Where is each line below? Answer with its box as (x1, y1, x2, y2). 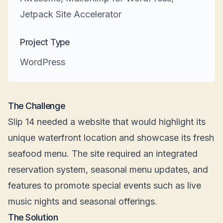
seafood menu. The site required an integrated (8, 148, 198, 159)
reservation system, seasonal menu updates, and (8, 164, 208, 175)
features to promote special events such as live (8, 180, 201, 191)
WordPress (20, 57, 65, 67)
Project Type (20, 37, 70, 47)
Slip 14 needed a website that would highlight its (8, 116, 206, 127)
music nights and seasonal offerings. (8, 196, 157, 207)
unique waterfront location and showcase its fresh (8, 132, 214, 143)
